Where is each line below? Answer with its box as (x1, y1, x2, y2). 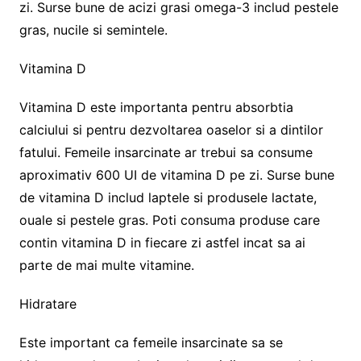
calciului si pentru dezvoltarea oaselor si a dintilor (19, 121, 323, 138)
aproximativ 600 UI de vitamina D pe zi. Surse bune (19, 166, 334, 183)
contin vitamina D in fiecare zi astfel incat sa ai (19, 234, 305, 251)
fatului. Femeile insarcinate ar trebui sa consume (19, 143, 313, 160)
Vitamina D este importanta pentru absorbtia (19, 98, 293, 115)
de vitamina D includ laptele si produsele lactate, (19, 189, 317, 205)
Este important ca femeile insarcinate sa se (19, 334, 283, 351)
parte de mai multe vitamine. (19, 256, 194, 273)
